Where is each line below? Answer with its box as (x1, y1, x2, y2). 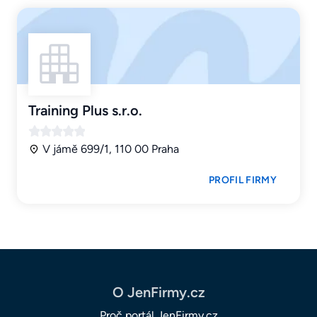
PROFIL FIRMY (209, 174, 277, 187)
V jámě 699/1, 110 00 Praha (42, 142, 179, 156)
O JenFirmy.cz (112, 284, 205, 301)
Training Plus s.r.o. (28, 102, 142, 120)
